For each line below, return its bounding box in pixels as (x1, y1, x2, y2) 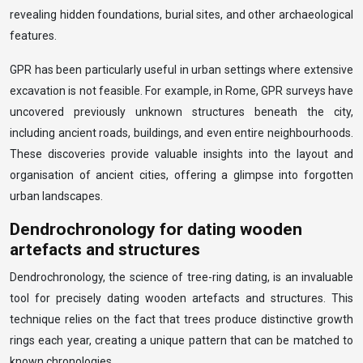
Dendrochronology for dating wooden (10, 220, 302, 239)
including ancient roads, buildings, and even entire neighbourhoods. (10, 126, 353, 139)
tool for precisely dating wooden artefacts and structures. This (10, 292, 353, 305)
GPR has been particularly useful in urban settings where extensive (10, 63, 353, 76)
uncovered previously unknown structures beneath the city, (10, 105, 353, 118)
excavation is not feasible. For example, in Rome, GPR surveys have (10, 84, 353, 97)
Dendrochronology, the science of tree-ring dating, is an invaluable (10, 271, 353, 284)
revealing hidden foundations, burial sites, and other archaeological (10, 8, 353, 21)
